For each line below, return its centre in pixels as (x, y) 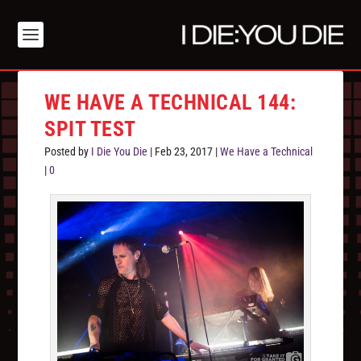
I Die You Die (120, 152)
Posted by (68, 152)
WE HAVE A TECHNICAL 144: (170, 103)
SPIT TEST (90, 129)
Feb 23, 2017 (184, 152)
